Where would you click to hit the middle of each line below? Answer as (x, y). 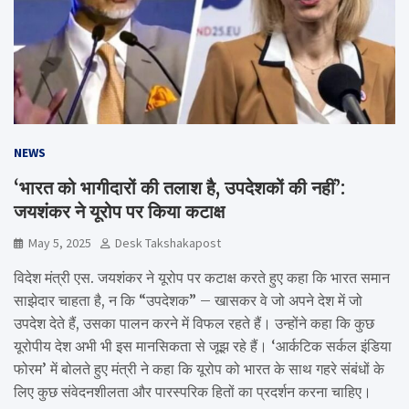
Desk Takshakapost (168, 242)
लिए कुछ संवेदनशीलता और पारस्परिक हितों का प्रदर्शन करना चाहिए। (193, 391)
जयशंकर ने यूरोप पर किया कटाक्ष (119, 211)
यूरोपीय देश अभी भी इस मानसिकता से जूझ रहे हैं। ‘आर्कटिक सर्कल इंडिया (203, 346)
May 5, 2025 (60, 242)
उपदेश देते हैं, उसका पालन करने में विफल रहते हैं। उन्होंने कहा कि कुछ (194, 323)
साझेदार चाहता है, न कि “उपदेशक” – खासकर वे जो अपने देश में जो (188, 300)
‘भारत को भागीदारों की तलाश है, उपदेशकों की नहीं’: (179, 187)
